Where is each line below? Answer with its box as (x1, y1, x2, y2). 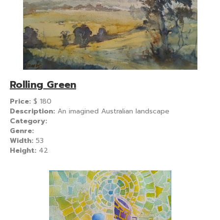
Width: (10, 135, 36, 146)
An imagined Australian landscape (57, 106, 169, 116)
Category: (10, 115, 47, 126)
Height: (10, 145, 39, 156)
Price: (10, 96, 33, 107)
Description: (10, 106, 57, 116)
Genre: (10, 125, 34, 136)
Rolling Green (10, 77, 76, 92)
